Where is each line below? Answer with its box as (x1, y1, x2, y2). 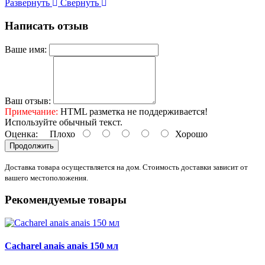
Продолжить (9, 141, 54, 150)
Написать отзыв (5, 19, 88, 32)
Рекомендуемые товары (5, 193, 127, 206)
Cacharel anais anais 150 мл (5, 241, 118, 251)
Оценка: (5, 128, 38, 139)
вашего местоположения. (5, 173, 88, 182)
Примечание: (5, 106, 58, 117)
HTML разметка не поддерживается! (58, 106, 208, 117)
